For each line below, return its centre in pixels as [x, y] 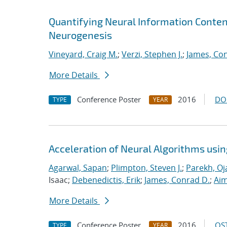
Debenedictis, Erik [106, 180]
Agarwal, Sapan [78, 168]
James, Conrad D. [177, 180]
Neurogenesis [80, 35]
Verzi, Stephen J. [152, 54]
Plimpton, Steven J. [146, 168]
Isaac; [60, 180]
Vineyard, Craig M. [83, 54]
